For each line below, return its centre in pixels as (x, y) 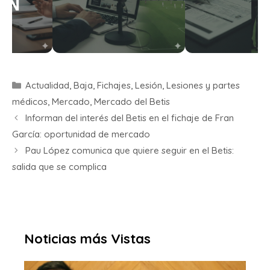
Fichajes (114, 86)
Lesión (149, 86)
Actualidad (47, 86)
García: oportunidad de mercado (81, 134)
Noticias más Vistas (87, 239)
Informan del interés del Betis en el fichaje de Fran (130, 118)
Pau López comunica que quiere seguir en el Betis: (130, 151)
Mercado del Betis (132, 102)
